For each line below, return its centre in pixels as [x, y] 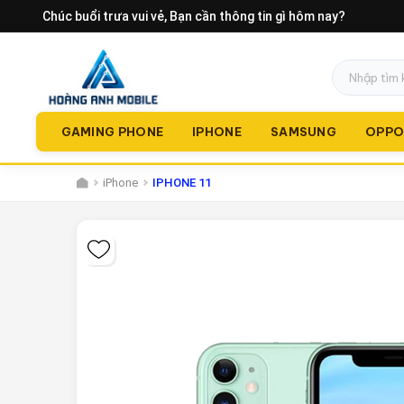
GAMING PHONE [112, 131]
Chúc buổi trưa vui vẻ [103, 16]
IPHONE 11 [181, 183]
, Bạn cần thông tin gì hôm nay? [255, 16]
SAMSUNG [303, 131]
